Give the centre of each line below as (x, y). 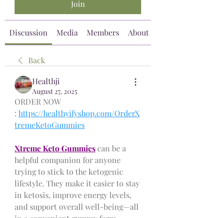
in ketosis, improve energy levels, (73, 195)
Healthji (46, 81)
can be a (111, 148)
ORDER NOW (37, 101)
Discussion (28, 32)
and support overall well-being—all (77, 206)
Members (103, 32)
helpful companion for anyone (68, 160)
